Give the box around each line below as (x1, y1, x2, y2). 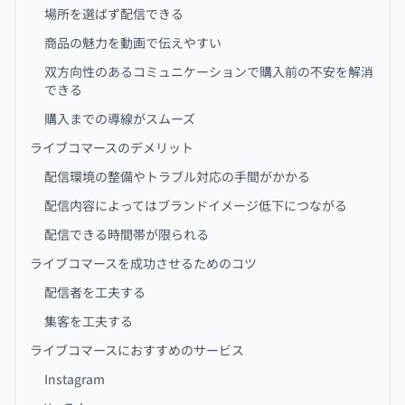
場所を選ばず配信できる (44, 5, 184, 23)
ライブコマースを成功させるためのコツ (30, 254, 257, 272)
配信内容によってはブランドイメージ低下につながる (44, 196, 347, 214)
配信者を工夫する (44, 283, 146, 301)
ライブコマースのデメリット (30, 138, 193, 156)
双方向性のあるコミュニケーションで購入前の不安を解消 (44, 62, 373, 80)
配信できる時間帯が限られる (44, 225, 209, 243)
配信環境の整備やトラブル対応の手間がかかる (44, 167, 310, 185)
